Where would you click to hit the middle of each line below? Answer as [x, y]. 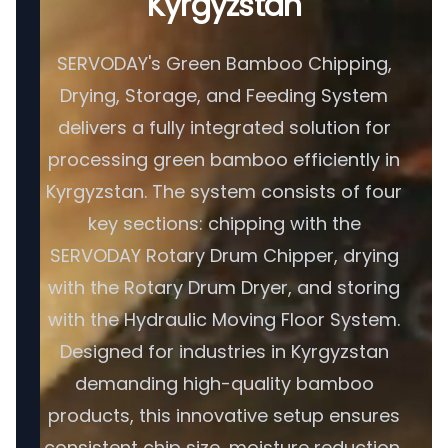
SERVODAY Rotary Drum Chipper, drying [224, 255]
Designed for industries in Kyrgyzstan [224, 351]
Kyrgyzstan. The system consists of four [224, 191]
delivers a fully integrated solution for [224, 127]
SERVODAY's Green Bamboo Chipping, [224, 63]
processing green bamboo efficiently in [224, 159]
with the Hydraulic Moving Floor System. [224, 319]
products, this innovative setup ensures [224, 415]
